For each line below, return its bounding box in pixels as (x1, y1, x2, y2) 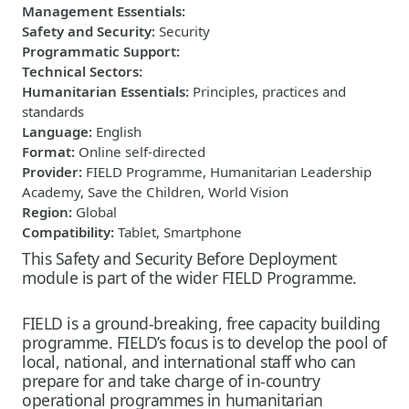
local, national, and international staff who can (22, 350, 356, 372)
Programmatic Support (22, 41, 176, 60)
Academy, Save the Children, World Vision (22, 182, 288, 201)
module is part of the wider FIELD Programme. (22, 266, 357, 288)
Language (22, 121, 89, 141)
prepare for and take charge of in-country (22, 369, 320, 392)
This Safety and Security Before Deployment (22, 246, 337, 269)
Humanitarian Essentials (22, 81, 185, 100)
